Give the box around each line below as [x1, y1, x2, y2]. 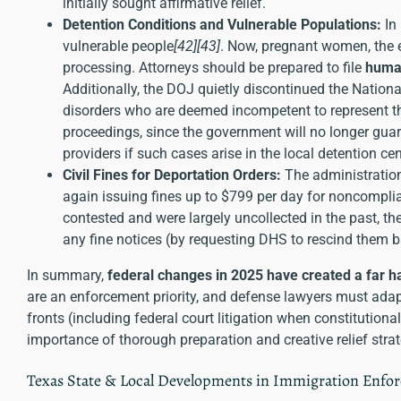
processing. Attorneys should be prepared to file [63, 58, 365, 76]
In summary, [27, 266, 107, 284]
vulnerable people [63, 37, 174, 55]
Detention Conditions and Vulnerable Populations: [63, 15, 381, 33]
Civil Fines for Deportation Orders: [63, 166, 281, 183]
